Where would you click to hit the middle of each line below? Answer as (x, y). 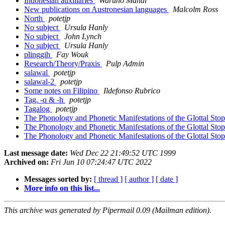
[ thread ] (108, 179)
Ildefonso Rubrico (132, 91)
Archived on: (26, 162)
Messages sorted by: (58, 179)
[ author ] (139, 179)
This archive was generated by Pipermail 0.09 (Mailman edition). (108, 210)
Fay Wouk (72, 55)
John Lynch (83, 37)
